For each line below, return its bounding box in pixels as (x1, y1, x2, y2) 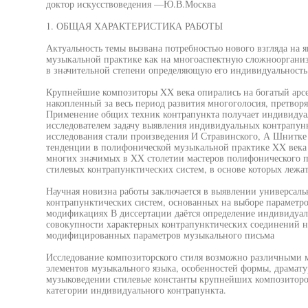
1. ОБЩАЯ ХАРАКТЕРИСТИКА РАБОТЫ (45, 19, 223, 32)
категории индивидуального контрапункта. (45, 283, 226, 296)
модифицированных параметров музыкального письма (45, 228, 274, 241)
